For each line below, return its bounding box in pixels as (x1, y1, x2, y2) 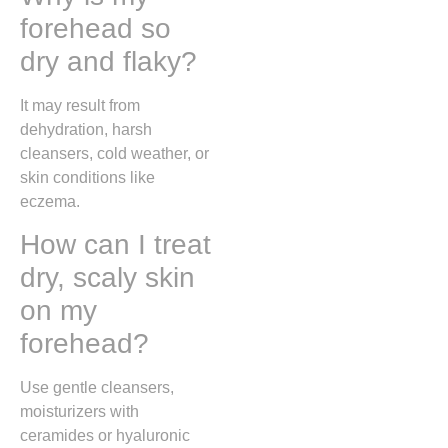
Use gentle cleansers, (20, 379, 174, 397)
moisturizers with (20, 403, 139, 421)
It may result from (20, 97, 140, 115)
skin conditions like (20, 169, 155, 187)
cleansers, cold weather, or (20, 145, 209, 163)
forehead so (20, 13, 171, 45)
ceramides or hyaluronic (20, 427, 190, 445)
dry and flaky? (20, 46, 197, 78)
